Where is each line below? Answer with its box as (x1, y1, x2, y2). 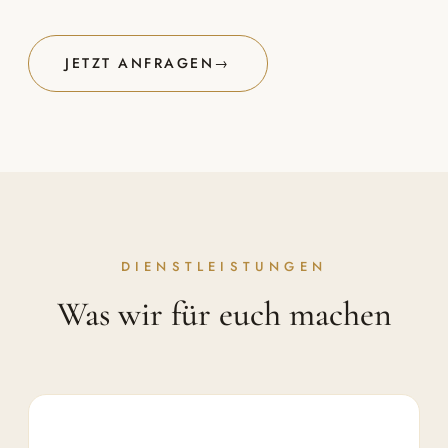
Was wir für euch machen (56, 293, 392, 335)
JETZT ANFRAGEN (65, 52, 215, 73)
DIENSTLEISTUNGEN (120, 256, 328, 276)
